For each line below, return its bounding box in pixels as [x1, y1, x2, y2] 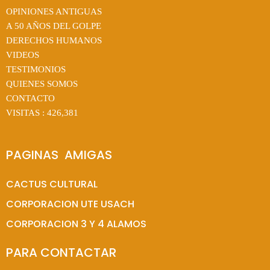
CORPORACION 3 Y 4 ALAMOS [6, 216, 146, 231]
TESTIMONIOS [6, 64, 66, 74]
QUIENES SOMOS [6, 78, 78, 89]
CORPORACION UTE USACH [6, 196, 134, 211]
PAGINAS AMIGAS [6, 146, 112, 164]
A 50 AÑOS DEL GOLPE [6, 20, 101, 31]
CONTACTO [6, 93, 55, 103]
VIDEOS [6, 49, 39, 60]
